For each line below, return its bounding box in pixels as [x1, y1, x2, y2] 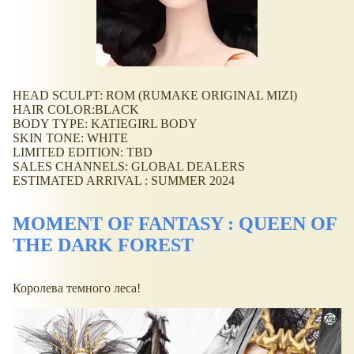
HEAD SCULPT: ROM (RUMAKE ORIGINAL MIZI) [13, 88, 297, 103]
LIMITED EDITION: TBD [13, 145, 153, 160]
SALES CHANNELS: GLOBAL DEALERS [13, 160, 245, 174]
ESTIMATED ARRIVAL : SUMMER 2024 [13, 174, 235, 188]
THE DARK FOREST [13, 235, 194, 256]
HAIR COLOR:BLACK [13, 103, 139, 117]
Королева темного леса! [13, 281, 141, 296]
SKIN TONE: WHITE [13, 131, 128, 145]
